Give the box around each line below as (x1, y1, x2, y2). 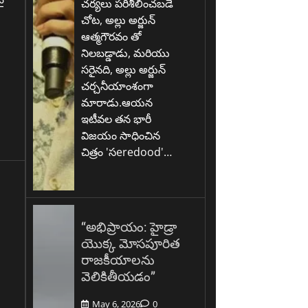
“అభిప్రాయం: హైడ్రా (81, 218, 177, 236)
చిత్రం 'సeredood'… (81, 144, 173, 160)
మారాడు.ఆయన (81, 95, 153, 111)
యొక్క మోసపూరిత (81, 234, 181, 252)
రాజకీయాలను (81, 251, 155, 269)
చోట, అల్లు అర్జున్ (81, 12, 156, 28)
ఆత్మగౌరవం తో (81, 29, 142, 45)
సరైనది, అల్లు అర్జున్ (81, 62, 166, 78)
